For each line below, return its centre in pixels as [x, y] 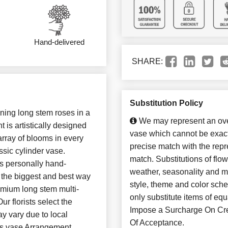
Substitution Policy [166, 103]
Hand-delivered [59, 42]
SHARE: [147, 62]
